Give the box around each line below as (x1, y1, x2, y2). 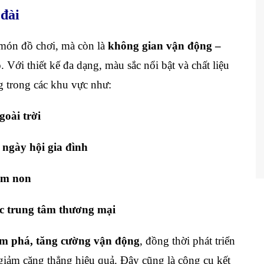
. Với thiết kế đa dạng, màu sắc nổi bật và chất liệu (1, 59, 229, 71)
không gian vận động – (108, 39, 221, 52)
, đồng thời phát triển (140, 235, 235, 247)
